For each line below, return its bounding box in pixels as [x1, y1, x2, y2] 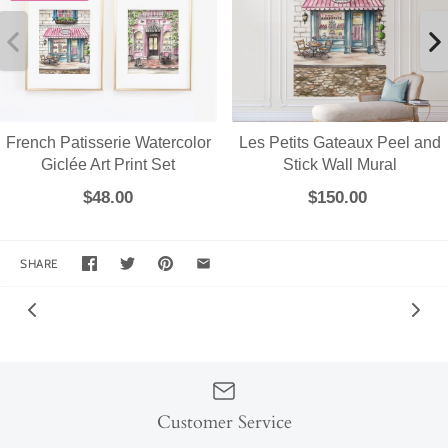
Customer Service [156, 410, 292, 434]
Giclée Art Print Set [41, 155, 176, 173]
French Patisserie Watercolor [5, 133, 211, 151]
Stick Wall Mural [282, 155, 397, 173]
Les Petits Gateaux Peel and [238, 133, 441, 151]
